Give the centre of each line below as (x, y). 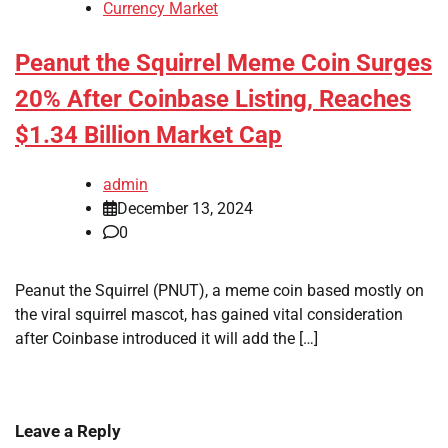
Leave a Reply (68, 431)
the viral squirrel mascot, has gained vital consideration (209, 315)
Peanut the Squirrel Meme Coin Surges (223, 63)
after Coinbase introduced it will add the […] (166, 339)
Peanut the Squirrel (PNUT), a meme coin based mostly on (219, 291)
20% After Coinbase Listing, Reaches (213, 99)
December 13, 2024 (185, 209)
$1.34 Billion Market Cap (148, 135)
